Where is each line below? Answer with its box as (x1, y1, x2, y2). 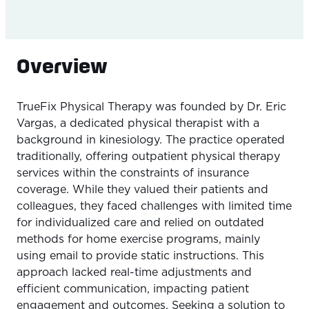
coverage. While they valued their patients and (17, 184, 268, 196)
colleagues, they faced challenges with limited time (17, 201, 292, 212)
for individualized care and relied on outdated (17, 217, 264, 229)
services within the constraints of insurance (17, 168, 249, 179)
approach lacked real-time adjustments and (17, 267, 252, 279)
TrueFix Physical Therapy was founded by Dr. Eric (17, 101, 286, 113)
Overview (17, 54, 108, 77)
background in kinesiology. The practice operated (17, 134, 285, 146)
